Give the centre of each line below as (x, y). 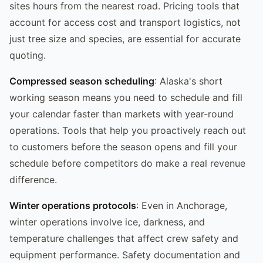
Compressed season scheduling (82, 81)
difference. (33, 179)
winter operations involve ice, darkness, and (107, 222)
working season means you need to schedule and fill (126, 97)
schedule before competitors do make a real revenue (127, 163)
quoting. (28, 55)
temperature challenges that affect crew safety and (124, 238)
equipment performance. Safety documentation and (125, 254)
